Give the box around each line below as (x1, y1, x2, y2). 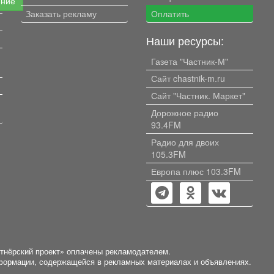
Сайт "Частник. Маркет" (151, 89, 245, 102)
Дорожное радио (151, 106, 218, 119)
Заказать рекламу (26, 7, 97, 20)
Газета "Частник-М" (151, 54, 228, 67)
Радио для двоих (151, 135, 219, 148)
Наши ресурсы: (146, 32, 224, 48)
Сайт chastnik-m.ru (151, 72, 225, 84)
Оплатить (151, 7, 189, 20)
